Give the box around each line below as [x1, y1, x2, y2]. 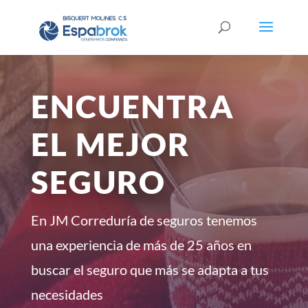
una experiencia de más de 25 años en [30, 236, 252, 253]
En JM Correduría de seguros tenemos [30, 211, 257, 228]
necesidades [30, 285, 103, 302]
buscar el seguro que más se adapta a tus [30, 261, 269, 278]
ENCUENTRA [30, 87, 234, 125]
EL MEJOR [30, 124, 190, 163]
